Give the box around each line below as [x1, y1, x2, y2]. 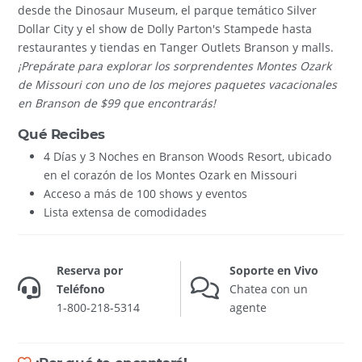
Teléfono [57, 280, 106, 297]
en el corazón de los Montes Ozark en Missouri [44, 166, 298, 183]
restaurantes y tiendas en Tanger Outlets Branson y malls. [18, 40, 335, 56]
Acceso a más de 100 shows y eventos [44, 185, 248, 201]
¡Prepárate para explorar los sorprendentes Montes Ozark [18, 58, 332, 74]
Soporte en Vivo [229, 262, 318, 278]
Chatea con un [229, 280, 308, 297]
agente [229, 299, 267, 315]
